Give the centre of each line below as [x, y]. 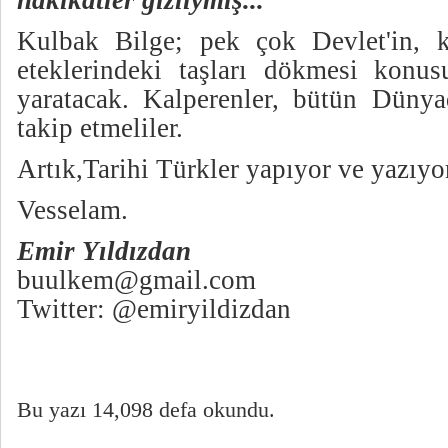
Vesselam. [72, 210]
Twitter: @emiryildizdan [154, 309]
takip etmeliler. [100, 128]
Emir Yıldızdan [104, 251]
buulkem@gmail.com [136, 280]
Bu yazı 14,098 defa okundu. [146, 410]
